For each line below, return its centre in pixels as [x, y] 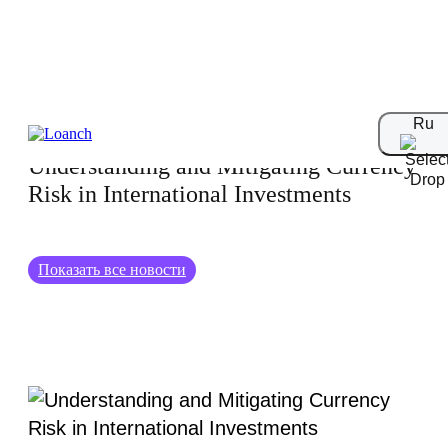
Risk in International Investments [189, 194]
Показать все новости [112, 269]
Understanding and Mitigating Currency [222, 166]
